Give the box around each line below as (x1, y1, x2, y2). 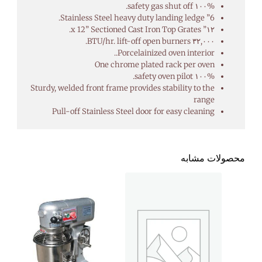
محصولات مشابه (181, 153, 246, 163)
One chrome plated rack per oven (94, 59, 215, 70)
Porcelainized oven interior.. (117, 47, 215, 58)
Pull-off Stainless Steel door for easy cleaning (51, 106, 215, 116)
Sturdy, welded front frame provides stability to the (30, 82, 215, 93)
